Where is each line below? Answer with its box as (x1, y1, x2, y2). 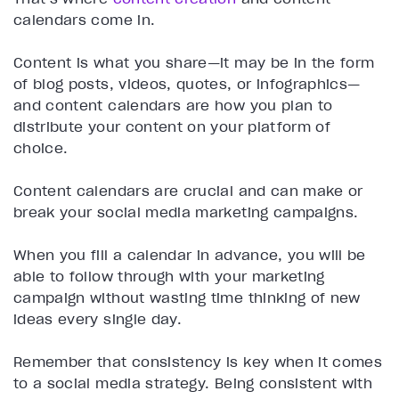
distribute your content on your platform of (13, 118, 331, 136)
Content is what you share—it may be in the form (13, 53, 375, 72)
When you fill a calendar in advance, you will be (13, 246, 366, 265)
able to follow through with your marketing (13, 267, 325, 286)
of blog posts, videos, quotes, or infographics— (13, 75, 361, 94)
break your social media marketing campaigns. (13, 203, 359, 222)
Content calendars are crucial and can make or (13, 182, 363, 200)
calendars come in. (13, 11, 156, 29)
